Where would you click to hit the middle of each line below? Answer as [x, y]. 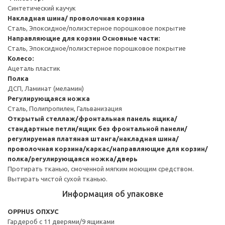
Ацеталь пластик [34, 68]
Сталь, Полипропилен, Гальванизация [65, 108]
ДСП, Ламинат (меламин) [46, 88]
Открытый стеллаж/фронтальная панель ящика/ [92, 118]
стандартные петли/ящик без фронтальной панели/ [97, 128]
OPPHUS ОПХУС [33, 211]
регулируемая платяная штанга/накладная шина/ [93, 138]
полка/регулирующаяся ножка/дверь [73, 158]
